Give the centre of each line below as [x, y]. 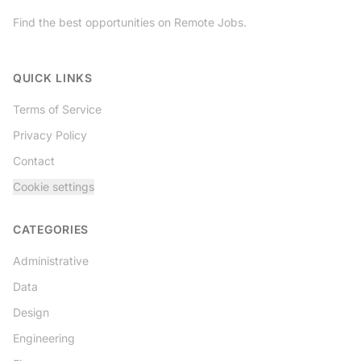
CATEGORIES [51, 229]
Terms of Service [57, 109]
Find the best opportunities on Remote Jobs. [130, 22]
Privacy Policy [50, 135]
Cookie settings [54, 187]
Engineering [44, 338]
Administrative [51, 261]
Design [31, 312]
